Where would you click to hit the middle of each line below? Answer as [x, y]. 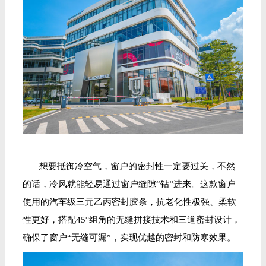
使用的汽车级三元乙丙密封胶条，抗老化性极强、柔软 [129, 202]
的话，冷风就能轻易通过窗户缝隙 [89, 184]
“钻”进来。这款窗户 [196, 184]
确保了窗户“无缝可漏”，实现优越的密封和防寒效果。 [129, 238]
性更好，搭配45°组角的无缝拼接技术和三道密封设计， [131, 220]
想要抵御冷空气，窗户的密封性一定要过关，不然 [137, 167]
